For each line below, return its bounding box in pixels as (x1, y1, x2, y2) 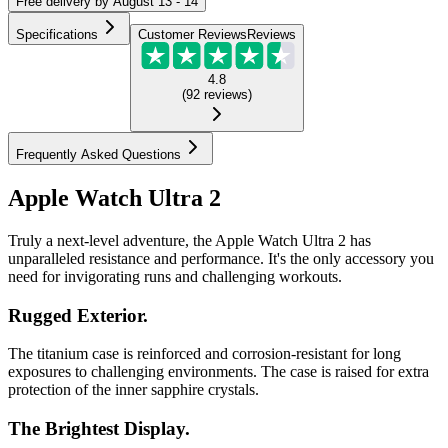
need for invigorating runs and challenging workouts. (8, 267, 342, 285)
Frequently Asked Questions (16, 146, 181, 162)
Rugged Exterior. (8, 304, 148, 326)
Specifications (16, 26, 98, 42)
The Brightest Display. (8, 417, 190, 439)
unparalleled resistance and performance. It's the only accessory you (8, 249, 434, 267)
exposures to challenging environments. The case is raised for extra (8, 363, 429, 381)
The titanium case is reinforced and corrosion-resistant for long (8, 345, 401, 363)
